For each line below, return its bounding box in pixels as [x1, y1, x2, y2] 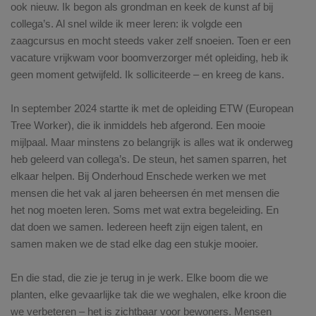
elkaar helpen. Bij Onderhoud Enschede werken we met [11, 170, 266, 183]
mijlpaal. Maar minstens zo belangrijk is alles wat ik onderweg [11, 136, 293, 149]
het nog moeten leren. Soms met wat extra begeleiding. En [11, 204, 279, 217]
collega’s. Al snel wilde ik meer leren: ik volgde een [11, 18, 242, 30]
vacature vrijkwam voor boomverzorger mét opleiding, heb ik [11, 51, 288, 64]
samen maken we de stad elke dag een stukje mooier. [11, 238, 258, 250]
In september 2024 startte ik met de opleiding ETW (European [11, 102, 293, 115]
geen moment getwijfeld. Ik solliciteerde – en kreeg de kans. [11, 68, 284, 81]
